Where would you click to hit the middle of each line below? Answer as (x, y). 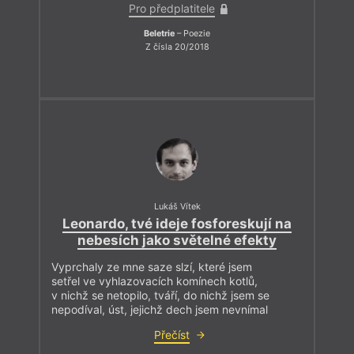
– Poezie (192, 33)
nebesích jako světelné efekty (177, 241)
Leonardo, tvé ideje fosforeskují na (177, 224)
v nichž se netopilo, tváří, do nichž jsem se (160, 296)
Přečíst (171, 335)
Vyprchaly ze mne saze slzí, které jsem (152, 267)
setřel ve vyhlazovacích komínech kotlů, (154, 281)
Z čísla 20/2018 (177, 47)
